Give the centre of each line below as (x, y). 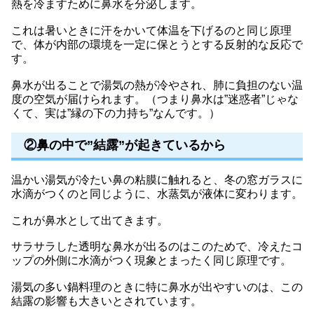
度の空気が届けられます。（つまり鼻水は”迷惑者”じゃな (155, 99)
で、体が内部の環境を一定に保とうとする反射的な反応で (157, 44)
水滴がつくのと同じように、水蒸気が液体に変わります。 (157, 194)
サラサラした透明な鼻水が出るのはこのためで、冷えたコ (157, 247)
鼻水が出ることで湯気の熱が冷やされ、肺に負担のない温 (157, 85)
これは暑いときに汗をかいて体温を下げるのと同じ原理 (151, 30)
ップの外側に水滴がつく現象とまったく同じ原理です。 (151, 261)
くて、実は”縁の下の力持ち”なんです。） (116, 113)
